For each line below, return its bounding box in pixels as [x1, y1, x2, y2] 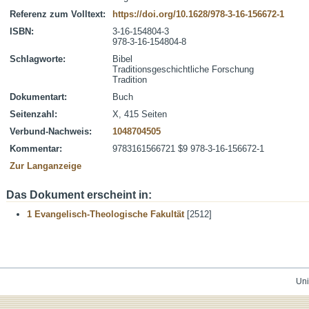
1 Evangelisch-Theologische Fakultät [27, 209, 184, 219]
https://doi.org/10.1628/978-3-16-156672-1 [112, 9, 284, 19]
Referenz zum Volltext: [10, 9, 106, 19]
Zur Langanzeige [10, 161, 81, 171]
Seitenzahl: [10, 109, 57, 119]
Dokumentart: [10, 92, 67, 102]
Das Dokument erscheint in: [6, 189, 152, 201]
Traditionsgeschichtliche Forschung [112, 64, 254, 74]
